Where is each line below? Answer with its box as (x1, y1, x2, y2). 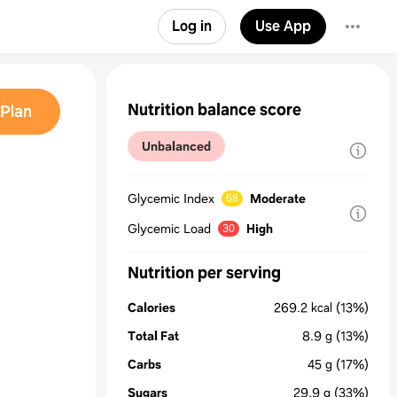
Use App (255, 17, 311, 35)
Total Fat (128, 328, 179, 344)
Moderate (250, 191, 306, 206)
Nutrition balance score (128, 99, 301, 121)
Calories (128, 300, 175, 315)
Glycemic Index (128, 191, 214, 206)
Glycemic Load (128, 221, 211, 237)
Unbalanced (142, 138, 211, 154)
